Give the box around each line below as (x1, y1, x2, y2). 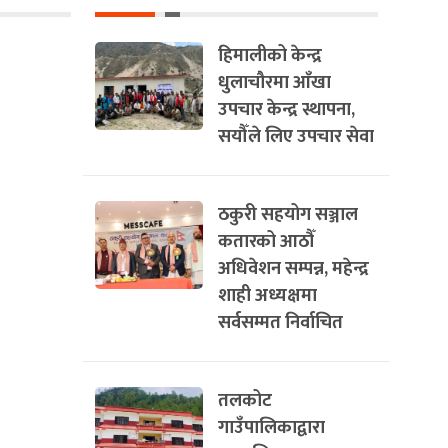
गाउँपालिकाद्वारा (218, 412, 325, 443)
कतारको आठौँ (218, 226, 315, 257)
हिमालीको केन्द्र (218, 40, 322, 71)
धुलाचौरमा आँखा (218, 67, 331, 98)
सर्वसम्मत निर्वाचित (218, 307, 343, 338)
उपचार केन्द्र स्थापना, (218, 94, 355, 125)
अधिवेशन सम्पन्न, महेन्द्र (218, 253, 369, 284)
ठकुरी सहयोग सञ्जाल (218, 199, 358, 230)
